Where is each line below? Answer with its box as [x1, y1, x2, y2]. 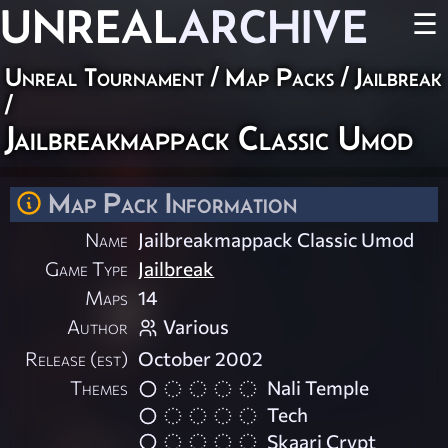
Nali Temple [267, 375, 370, 400]
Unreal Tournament [5, 63, 204, 91]
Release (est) [25, 346, 129, 371]
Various [163, 314, 230, 339]
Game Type [45, 256, 129, 281]
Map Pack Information [48, 187, 297, 219]
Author [67, 314, 129, 339]
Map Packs [225, 63, 334, 91]
